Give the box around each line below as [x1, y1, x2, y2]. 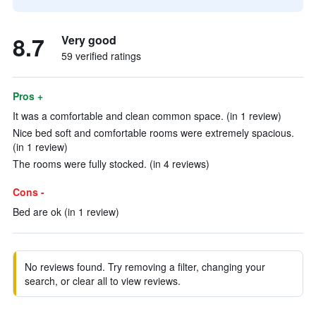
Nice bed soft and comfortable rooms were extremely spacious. [13, 126, 294, 140]
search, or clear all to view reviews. [25, 274, 181, 288]
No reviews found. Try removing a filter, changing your [25, 260, 265, 274]
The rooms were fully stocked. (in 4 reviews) [13, 157, 209, 171]
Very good [61, 32, 116, 48]
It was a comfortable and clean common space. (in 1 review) [13, 109, 281, 123]
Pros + [13, 89, 43, 103]
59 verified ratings [61, 49, 141, 63]
